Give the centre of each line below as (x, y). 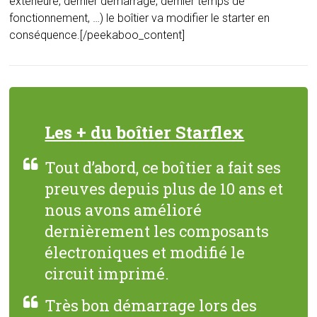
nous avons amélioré (123, 209)
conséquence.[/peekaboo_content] (97, 35)
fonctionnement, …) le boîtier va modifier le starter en (140, 18)
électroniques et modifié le (145, 252)
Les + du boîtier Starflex (145, 132)
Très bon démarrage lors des (151, 305)
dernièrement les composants (157, 231)
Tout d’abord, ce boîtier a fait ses (163, 167)
